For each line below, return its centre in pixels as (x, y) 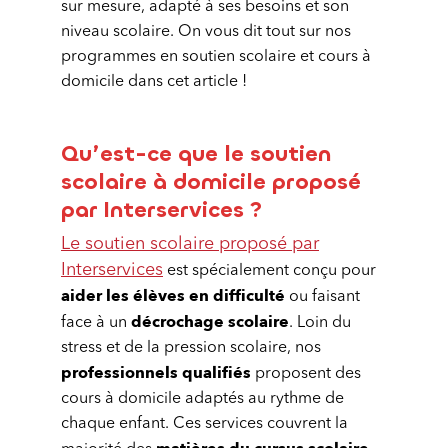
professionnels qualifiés (156, 373)
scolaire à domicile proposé (211, 181)
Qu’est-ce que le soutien (196, 153)
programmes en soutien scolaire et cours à (216, 57)
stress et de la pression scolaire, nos (191, 348)
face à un (96, 323)
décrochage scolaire (210, 322)
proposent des (306, 374)
